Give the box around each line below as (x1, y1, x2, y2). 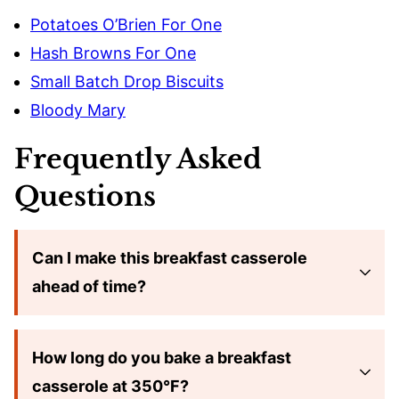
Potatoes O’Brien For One (30, 14, 222, 34)
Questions (14, 179, 156, 213)
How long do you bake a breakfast (32, 347, 291, 367)
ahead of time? (32, 276, 146, 296)
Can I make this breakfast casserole (32, 248, 307, 267)
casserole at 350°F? (32, 376, 189, 395)
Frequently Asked (14, 142, 262, 175)
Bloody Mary (30, 100, 126, 119)
